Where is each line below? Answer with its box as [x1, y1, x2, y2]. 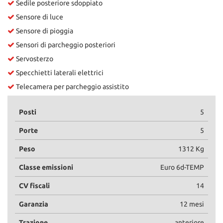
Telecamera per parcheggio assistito [14, 83, 129, 91]
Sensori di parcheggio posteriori [14, 41, 115, 49]
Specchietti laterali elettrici [14, 69, 104, 77]
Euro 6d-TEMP [160, 163, 204, 172]
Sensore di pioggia [14, 27, 73, 35]
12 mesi [180, 200, 204, 209]
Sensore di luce [14, 13, 63, 21]
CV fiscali [19, 182, 50, 190]
